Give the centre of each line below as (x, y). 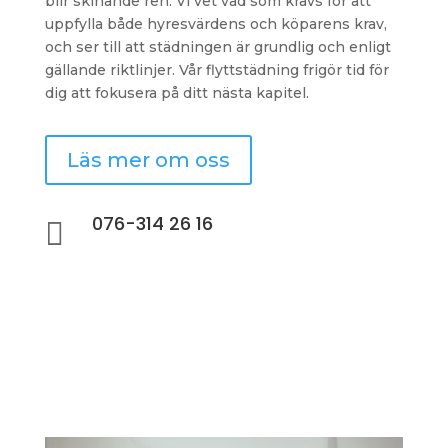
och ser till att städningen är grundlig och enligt (217, 47)
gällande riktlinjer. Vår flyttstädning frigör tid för (216, 70)
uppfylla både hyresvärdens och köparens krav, (215, 24)
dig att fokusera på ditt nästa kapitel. (176, 93)
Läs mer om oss (148, 160)
